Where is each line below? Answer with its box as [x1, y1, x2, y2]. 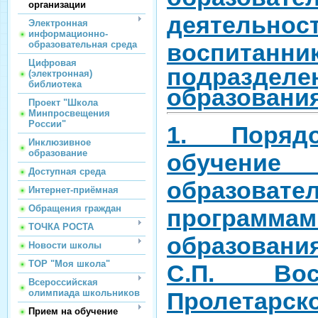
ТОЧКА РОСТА [28, 221, 94, 232]
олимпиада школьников [28, 287, 140, 298]
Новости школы [28, 240, 102, 251]
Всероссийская [28, 277, 98, 287]
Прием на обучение [28, 306, 118, 317]
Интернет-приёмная [28, 185, 119, 195]
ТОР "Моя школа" [28, 258, 110, 269]
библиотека [28, 79, 82, 89]
